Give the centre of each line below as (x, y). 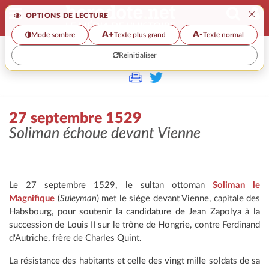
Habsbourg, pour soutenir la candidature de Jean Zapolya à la (134, 212)
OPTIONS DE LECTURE (66, 16)
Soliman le (236, 186)
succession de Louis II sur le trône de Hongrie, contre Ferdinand (134, 225)
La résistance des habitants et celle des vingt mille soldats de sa (134, 261)
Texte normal (224, 35)
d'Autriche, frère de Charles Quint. (75, 238)
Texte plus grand (140, 35)
